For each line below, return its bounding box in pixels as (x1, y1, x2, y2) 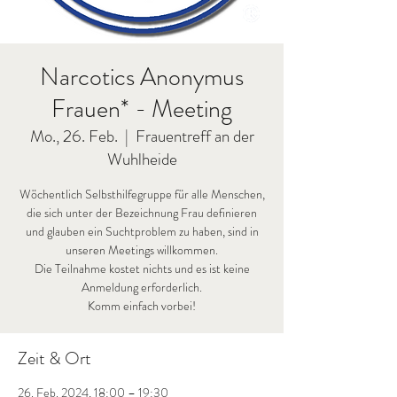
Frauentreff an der (135, 124, 254, 148)
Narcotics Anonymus (40, 59, 244, 95)
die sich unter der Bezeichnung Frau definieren (27, 204, 257, 222)
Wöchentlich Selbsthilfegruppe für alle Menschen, (19, 185, 265, 203)
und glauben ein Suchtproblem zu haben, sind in (25, 222, 259, 240)
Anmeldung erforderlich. (82, 278, 202, 296)
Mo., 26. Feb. (29, 124, 118, 148)
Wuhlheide (106, 147, 177, 171)
